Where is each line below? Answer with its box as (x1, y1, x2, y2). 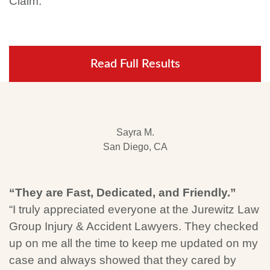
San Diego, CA (102, 142, 168, 152)
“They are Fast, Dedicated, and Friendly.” (9, 186, 236, 199)
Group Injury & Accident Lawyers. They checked (9, 220, 259, 233)
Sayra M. (116, 127, 154, 137)
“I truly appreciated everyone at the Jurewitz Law (9, 203, 259, 216)
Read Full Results (90, 58, 180, 70)
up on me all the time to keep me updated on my (9, 237, 258, 250)
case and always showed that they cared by (9, 254, 236, 266)
